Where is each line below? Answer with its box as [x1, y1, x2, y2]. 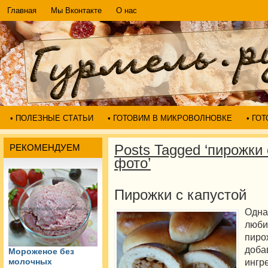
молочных [8, 257, 52, 267]
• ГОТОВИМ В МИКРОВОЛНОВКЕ [108, 114, 232, 123]
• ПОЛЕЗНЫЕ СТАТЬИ [10, 114, 93, 123]
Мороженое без [8, 246, 74, 257]
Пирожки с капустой [114, 187, 246, 203]
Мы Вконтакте [51, 6, 102, 15]
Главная [7, 6, 36, 15]
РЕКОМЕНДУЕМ [10, 142, 80, 153]
